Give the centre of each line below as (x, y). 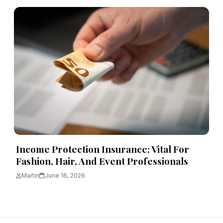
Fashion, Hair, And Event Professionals (102, 161)
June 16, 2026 (65, 176)
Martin (30, 176)
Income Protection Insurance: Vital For (103, 149)
